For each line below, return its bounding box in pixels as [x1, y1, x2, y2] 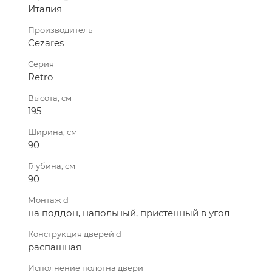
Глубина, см [28, 160, 75, 171]
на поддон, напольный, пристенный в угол [28, 206, 229, 219]
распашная [28, 240, 81, 253]
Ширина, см [28, 126, 77, 137]
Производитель [28, 24, 92, 35]
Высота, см [28, 92, 72, 103]
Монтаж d [28, 194, 69, 205]
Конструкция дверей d [28, 228, 121, 239]
